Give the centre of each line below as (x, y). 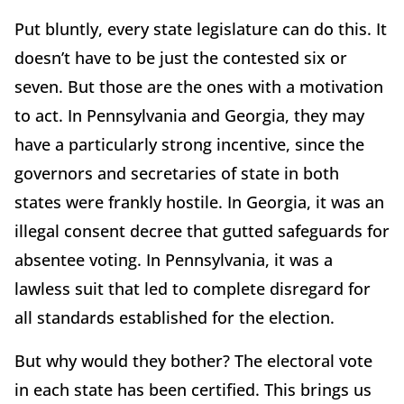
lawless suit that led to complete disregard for (193, 288)
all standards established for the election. (174, 317)
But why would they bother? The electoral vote (193, 360)
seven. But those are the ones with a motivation (199, 86)
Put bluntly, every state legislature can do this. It (201, 28)
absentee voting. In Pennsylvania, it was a (174, 259)
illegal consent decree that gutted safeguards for (202, 230)
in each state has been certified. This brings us (193, 389)
